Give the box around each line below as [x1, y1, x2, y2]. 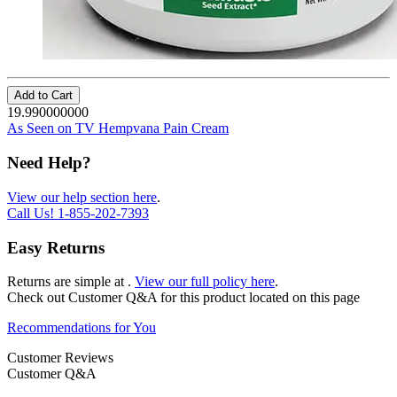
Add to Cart [14, 89, 73, 103]
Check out [7, 290, 68, 306]
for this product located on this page [160, 290, 360, 306]
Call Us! [7, 205, 58, 221]
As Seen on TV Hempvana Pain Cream [7, 121, 229, 136]
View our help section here [7, 189, 157, 205]
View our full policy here [135, 274, 275, 290]
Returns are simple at [7, 274, 128, 290]
